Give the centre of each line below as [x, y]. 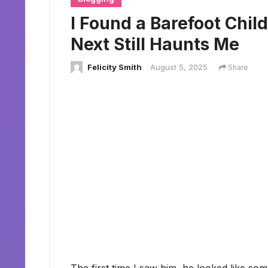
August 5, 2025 [179, 67]
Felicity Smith [115, 67]
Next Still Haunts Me [155, 44]
